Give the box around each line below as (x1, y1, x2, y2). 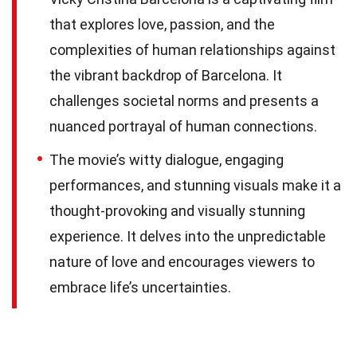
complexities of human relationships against (49, 41, 335, 59)
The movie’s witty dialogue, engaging (49, 151, 284, 169)
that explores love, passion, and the (49, 16, 275, 33)
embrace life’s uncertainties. (49, 279, 231, 296)
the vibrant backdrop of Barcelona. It (49, 67, 282, 84)
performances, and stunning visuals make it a (49, 177, 341, 194)
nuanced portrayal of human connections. (49, 118, 317, 135)
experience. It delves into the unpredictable (49, 228, 326, 245)
